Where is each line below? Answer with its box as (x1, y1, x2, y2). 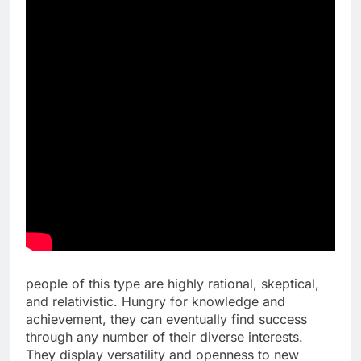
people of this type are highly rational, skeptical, (26, 275, 319, 292)
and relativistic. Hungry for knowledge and (26, 293, 285, 309)
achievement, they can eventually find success (26, 310, 307, 327)
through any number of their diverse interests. (26, 328, 303, 345)
